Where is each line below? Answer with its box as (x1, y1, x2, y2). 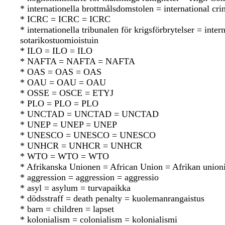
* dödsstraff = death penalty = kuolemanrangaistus (20, 193, 204, 204)
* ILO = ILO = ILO (20, 46, 92, 56)
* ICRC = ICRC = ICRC (20, 14, 110, 25)
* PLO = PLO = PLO (20, 98, 98, 109)
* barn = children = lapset (20, 204, 114, 214)
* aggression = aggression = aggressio (20, 172, 159, 183)
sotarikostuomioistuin (20, 35, 98, 46)
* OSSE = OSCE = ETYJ (20, 88, 114, 98)
